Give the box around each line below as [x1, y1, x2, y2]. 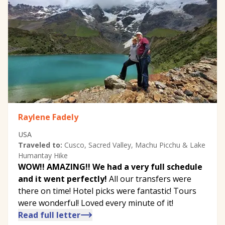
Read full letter [18, 209, 80, 220]
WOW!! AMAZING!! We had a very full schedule [18, 161, 202, 172]
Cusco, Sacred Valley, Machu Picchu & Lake [64, 140, 205, 150]
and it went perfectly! [18, 173, 107, 184]
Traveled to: [18, 140, 62, 150]
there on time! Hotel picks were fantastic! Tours [18, 185, 196, 196]
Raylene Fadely [18, 111, 78, 123]
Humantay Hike [18, 150, 68, 160]
